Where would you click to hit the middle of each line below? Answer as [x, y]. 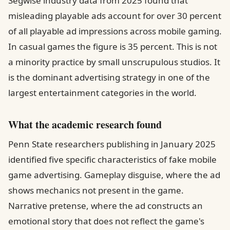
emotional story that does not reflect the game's [106, 221]
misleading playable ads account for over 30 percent [115, 16]
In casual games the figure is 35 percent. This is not [113, 46]
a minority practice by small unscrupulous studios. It [114, 62]
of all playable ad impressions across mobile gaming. [115, 31]
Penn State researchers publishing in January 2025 [112, 144]
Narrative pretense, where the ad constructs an [106, 206]
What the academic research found [85, 124]
